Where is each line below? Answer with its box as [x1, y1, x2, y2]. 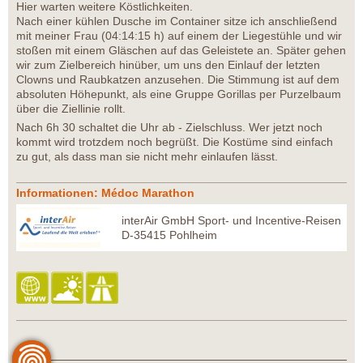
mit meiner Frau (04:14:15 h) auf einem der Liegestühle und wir [16, 29, 342, 43]
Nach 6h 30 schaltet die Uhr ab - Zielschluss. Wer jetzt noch [16, 121, 322, 135]
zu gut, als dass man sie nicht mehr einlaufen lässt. [16, 150, 278, 164]
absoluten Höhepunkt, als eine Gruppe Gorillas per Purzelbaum [16, 88, 341, 101]
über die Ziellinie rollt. [16, 102, 126, 116]
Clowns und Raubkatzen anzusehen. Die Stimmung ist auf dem [16, 73, 340, 87]
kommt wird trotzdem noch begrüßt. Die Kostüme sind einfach [16, 135, 333, 149]
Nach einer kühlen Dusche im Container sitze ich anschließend [16, 15, 337, 28]
